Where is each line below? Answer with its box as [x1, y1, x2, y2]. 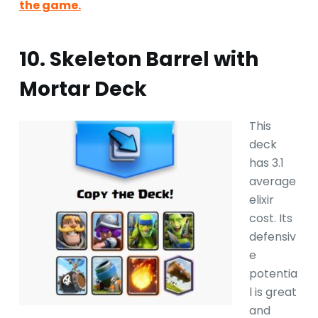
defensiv [248, 228, 296, 245]
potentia [248, 265, 297, 282]
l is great [248, 283, 297, 300]
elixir [248, 191, 274, 208]
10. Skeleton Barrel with [18, 45, 258, 73]
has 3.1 [248, 154, 284, 171]
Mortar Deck [18, 75, 147, 103]
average [248, 172, 296, 190]
